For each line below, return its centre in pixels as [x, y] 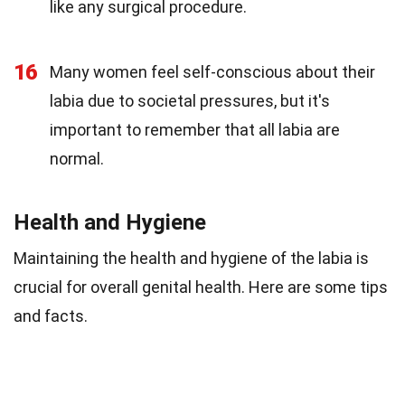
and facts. [51, 316]
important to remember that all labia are [195, 129]
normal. [77, 158]
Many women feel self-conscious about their [212, 71]
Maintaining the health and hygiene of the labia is [191, 258]
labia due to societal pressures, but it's [190, 100]
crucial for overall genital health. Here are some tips [201, 287]
